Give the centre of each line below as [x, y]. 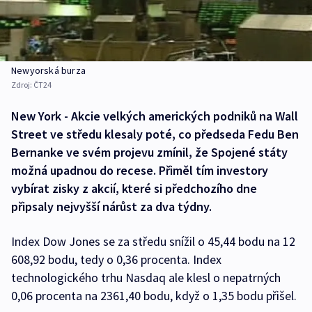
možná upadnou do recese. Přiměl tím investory [140, 171]
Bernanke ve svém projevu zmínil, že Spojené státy [149, 153]
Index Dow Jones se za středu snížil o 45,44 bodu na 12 [153, 242]
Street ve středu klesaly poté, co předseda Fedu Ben [155, 134]
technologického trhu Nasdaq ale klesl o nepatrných [146, 278]
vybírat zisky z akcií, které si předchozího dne [134, 189]
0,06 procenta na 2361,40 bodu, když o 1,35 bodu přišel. [154, 296]
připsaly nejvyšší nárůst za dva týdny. [111, 207]
